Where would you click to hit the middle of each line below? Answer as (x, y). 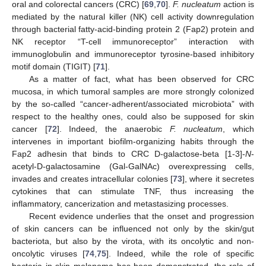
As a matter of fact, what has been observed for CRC (141, 79)
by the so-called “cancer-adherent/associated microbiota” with (133, 104)
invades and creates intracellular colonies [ (92, 178)
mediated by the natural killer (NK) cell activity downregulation (133, 16)
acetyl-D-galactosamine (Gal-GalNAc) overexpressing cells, (133, 166)
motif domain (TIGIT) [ (54, 66)
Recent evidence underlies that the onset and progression (141, 216)
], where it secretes (218, 178)
